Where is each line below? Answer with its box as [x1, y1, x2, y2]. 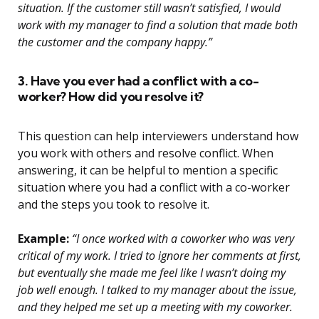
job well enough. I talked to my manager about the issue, [18, 282, 297, 298]
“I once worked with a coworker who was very [69, 231, 294, 247]
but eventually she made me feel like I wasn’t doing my [18, 265, 286, 281]
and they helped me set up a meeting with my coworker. [18, 299, 293, 315]
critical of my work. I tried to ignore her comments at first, [18, 248, 301, 264]
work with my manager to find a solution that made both [18, 17, 298, 33]
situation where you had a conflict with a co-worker [18, 179, 290, 196]
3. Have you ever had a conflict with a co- [18, 73, 258, 90]
